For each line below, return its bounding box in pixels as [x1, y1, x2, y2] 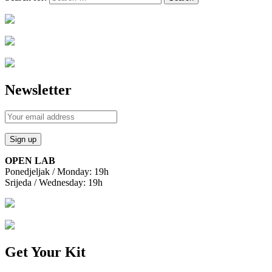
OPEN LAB [5, 155, 55, 166]
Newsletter [5, 81, 72, 98]
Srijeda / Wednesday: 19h [5, 177, 103, 188]
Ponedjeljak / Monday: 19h [5, 166, 109, 177]
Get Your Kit [5, 243, 86, 260]
